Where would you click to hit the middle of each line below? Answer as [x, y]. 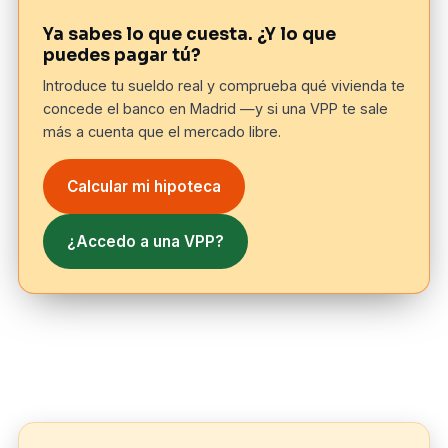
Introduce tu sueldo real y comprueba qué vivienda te [223, 86]
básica [54, 379]
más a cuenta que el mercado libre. [161, 132]
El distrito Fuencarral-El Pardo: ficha [216, 354]
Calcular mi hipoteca [143, 187]
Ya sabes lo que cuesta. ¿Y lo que [189, 35]
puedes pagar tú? [121, 56]
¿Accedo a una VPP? [145, 242]
